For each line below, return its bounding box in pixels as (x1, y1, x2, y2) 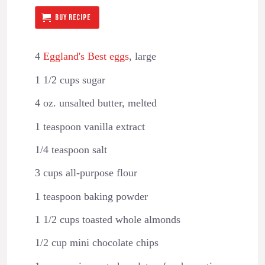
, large (128, 50, 156, 63)
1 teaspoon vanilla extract (34, 120, 145, 132)
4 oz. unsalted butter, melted (34, 97, 157, 109)
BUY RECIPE (55, 12, 91, 22)
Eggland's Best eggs (43, 50, 129, 63)
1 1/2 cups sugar (34, 73, 105, 86)
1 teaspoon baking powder (34, 190, 148, 202)
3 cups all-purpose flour (34, 167, 137, 179)
